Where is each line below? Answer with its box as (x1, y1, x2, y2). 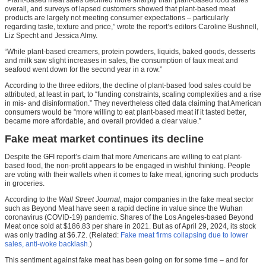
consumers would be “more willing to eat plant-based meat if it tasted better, (5, 107, 246, 116)
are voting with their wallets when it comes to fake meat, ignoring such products (5, 170, 258, 179)
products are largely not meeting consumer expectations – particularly (5, 13, 229, 22)
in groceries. (5, 179, 45, 188)
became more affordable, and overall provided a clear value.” (5, 116, 201, 125)
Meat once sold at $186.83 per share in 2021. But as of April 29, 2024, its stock (5, 221, 256, 230)
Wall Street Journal (59, 195, 120, 204)
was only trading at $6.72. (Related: (5, 230, 121, 239)
